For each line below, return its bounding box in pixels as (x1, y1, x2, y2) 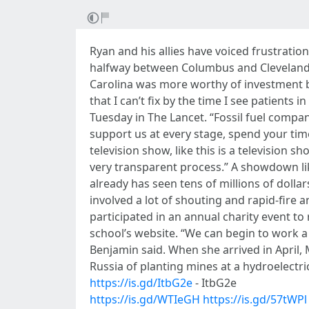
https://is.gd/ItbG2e (90, 275, 192, 290)
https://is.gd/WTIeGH (90, 292, 200, 307)
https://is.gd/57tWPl (203, 292, 307, 307)
